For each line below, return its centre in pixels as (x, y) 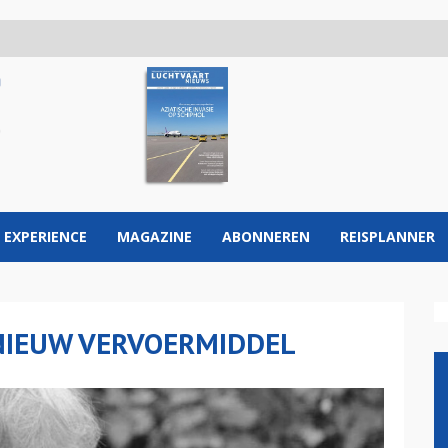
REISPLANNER (387, 236)
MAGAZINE (154, 236)
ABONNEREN (266, 236)
